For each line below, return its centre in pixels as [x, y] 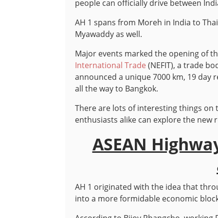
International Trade [111, 65]
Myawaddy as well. [109, 34]
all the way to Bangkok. [117, 89]
